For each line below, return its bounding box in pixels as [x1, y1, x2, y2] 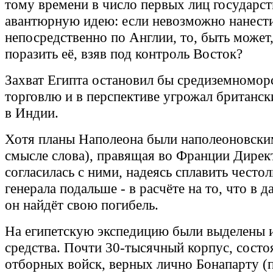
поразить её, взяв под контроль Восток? [5, 46, 243, 62]
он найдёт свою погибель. [5, 197, 158, 213]
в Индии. [5, 105, 62, 121]
